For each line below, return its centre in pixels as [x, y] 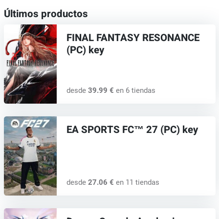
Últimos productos [46, 14]
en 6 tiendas [134, 91]
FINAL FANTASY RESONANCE [133, 38]
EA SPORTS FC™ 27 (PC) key [132, 130]
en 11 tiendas [136, 183]
